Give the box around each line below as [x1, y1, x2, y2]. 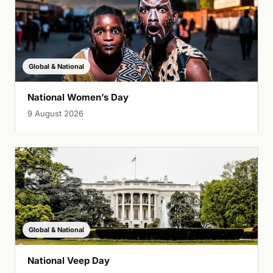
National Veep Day [27, 255, 110, 267]
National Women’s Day [27, 91, 129, 104]
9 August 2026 [27, 108, 83, 119]
